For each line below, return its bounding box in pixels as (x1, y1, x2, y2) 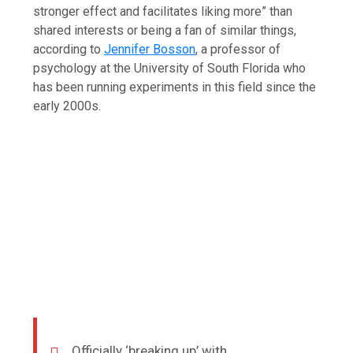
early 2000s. (33, 98, 102, 113)
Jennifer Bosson (104, 41, 196, 57)
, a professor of (195, 41, 281, 57)
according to (33, 41, 105, 57)
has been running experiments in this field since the (33, 79, 317, 95)
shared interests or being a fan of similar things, (33, 22, 297, 38)
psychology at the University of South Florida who (33, 60, 307, 76)
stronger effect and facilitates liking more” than (33, 3, 293, 19)
